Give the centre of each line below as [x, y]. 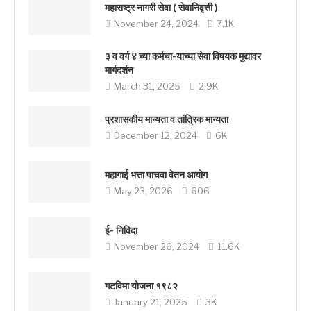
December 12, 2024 [155, 135]
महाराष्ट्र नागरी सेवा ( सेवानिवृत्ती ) [161, 8]
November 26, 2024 [157, 246]
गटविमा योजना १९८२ [141, 286]
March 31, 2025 [147, 86]
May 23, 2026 [143, 191]
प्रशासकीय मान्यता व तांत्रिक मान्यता [167, 119]
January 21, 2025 [151, 302]
